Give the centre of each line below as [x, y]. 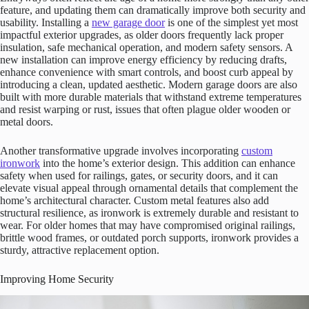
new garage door [128, 22]
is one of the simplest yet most [231, 22]
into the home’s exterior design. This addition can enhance [168, 163]
